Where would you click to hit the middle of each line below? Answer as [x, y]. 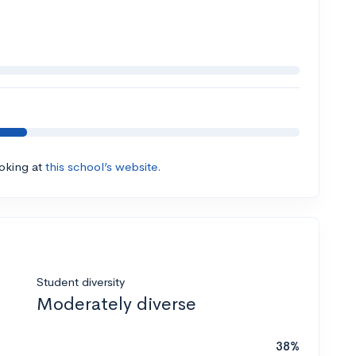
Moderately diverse [116, 304]
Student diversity [81, 282]
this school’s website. [103, 167]
